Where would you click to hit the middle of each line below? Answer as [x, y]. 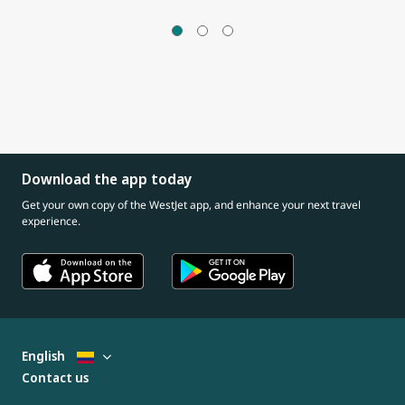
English [45, 356]
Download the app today [107, 179]
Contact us [55, 378]
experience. [51, 221]
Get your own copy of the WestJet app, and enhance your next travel [191, 205]
